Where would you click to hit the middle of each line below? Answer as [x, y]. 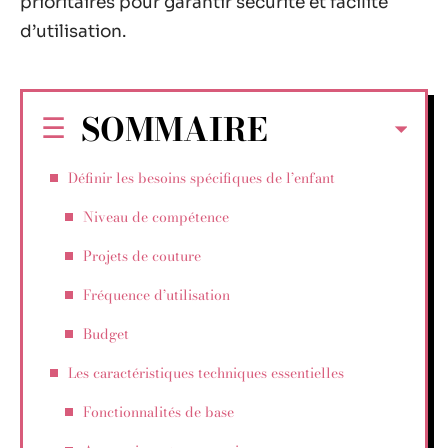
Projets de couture [142, 255]
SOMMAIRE [174, 129]
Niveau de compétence [156, 216]
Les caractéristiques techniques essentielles [206, 372]
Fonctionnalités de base [158, 411]
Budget [106, 333]
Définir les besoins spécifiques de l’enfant [201, 177]
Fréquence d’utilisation [156, 294]
